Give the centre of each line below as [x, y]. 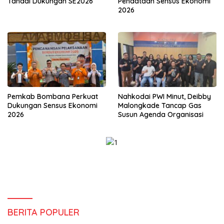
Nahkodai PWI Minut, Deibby [164, 96]
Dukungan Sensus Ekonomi [52, 105]
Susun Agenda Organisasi [161, 114]
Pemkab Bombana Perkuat [53, 96]
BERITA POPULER [43, 212]
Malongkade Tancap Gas [160, 105]
